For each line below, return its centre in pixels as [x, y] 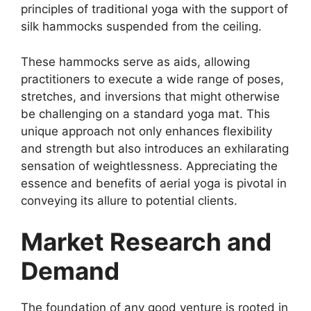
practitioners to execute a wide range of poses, [152, 79]
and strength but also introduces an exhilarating [155, 148]
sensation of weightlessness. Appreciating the [149, 166]
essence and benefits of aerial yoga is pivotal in [154, 183]
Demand [73, 271]
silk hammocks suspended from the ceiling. [141, 27]
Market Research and [146, 242]
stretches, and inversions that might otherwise [150, 96]
